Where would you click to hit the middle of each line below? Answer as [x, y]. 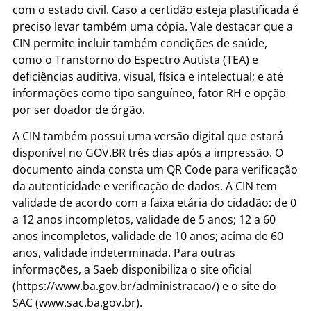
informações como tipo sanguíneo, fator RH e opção [149, 93]
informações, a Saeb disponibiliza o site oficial [132, 270]
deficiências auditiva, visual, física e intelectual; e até [148, 76]
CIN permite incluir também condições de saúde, [140, 43]
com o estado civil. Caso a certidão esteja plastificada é [155, 9]
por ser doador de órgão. [79, 109]
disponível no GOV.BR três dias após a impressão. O [148, 153]
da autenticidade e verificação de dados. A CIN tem [145, 186]
